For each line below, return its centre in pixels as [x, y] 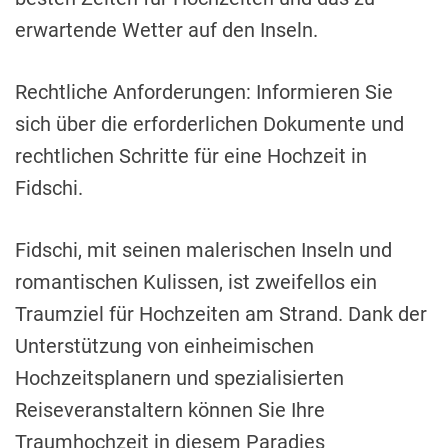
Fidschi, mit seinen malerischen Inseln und [203, 250]
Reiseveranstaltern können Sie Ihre [170, 410]
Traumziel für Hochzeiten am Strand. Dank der [221, 314]
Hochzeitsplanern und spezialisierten [179, 378]
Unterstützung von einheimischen [164, 346]
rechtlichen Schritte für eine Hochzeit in [191, 156]
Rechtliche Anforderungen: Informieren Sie [204, 92]
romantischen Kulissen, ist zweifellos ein [196, 282]
